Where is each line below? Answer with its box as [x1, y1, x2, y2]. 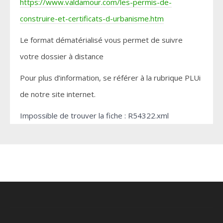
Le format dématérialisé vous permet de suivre [20, 35, 183, 45]
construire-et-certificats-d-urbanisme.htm [20, 13, 164, 24]
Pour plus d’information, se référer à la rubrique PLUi [20, 73, 201, 83]
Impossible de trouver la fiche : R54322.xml [20, 111, 169, 121]
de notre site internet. [20, 89, 96, 100]
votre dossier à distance [20, 51, 104, 62]
